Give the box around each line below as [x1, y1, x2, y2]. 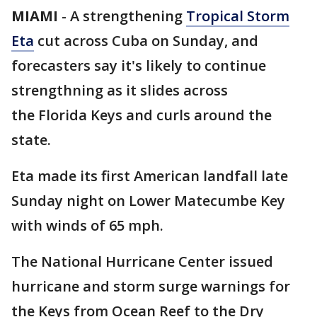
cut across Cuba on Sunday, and [34, 31, 258, 50]
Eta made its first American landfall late [11, 166, 288, 185]
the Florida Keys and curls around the [11, 105, 272, 125]
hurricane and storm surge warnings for [11, 277, 290, 296]
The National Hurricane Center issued [11, 252, 273, 271]
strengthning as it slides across [11, 81, 228, 100]
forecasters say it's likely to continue [11, 56, 266, 75]
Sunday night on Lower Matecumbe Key [11, 191, 285, 210]
